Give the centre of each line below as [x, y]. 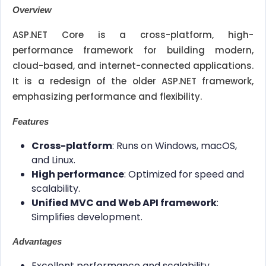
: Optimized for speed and [184, 175]
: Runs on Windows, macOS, [175, 146]
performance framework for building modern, [133, 50]
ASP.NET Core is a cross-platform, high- [133, 35]
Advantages [37, 242]
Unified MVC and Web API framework [124, 203]
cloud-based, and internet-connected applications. [133, 66]
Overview [32, 10]
